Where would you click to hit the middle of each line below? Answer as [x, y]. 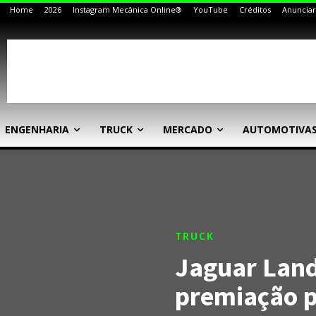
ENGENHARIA [37, 129]
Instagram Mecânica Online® [127, 10]
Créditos [255, 10]
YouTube [211, 10]
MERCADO [188, 129]
